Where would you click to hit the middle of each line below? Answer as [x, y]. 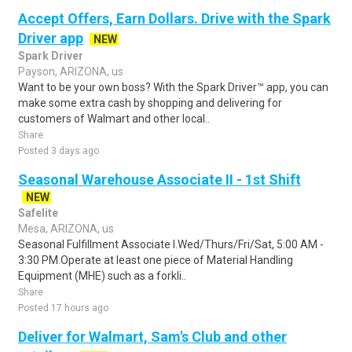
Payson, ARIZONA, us [71, 71]
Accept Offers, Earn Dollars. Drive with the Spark [174, 18]
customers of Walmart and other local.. [114, 119]
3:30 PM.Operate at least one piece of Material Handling [156, 260]
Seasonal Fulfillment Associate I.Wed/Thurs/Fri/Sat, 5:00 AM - [171, 244]
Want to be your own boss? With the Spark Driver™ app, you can [173, 87]
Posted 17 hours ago [63, 308]
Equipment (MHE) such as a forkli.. [102, 276]
